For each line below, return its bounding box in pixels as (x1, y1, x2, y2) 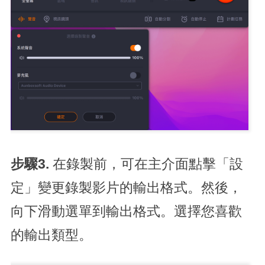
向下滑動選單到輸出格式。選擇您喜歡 (10, 203, 242, 219)
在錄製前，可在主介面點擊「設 (52, 156, 243, 172)
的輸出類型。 (10, 227, 92, 243)
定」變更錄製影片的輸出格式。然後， (10, 180, 242, 195)
